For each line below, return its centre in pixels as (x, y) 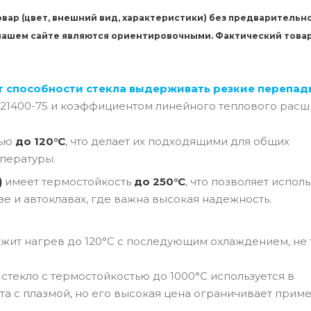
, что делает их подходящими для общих (177, 141)
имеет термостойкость (68, 181)
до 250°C (160, 181)
